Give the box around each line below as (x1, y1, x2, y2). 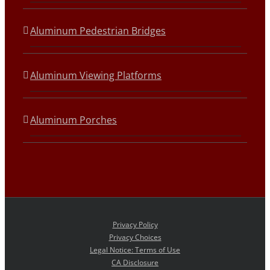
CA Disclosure (111, 257, 159, 268)
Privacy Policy (112, 219, 158, 230)
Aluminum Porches (30, 113, 117, 127)
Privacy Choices (108, 232, 162, 242)
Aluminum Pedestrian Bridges (30, 24, 166, 37)
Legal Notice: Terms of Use (90, 245, 180, 255)
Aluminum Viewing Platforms (30, 69, 162, 82)
